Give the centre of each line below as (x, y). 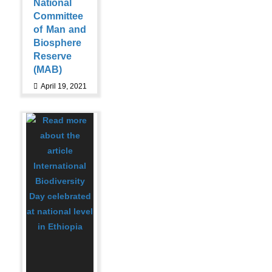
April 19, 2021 (63, 86)
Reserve (53, 56)
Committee (59, 16)
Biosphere (58, 43)
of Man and (60, 29)
